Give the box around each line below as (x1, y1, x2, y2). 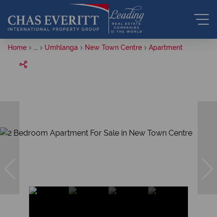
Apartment (149, 44, 183, 51)
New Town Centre (85, 44, 142, 51)
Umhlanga (45, 44, 78, 51)
